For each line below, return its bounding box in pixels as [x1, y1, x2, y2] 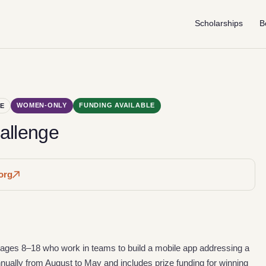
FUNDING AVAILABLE [78, 102, 156, 109]
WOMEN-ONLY [17, 102, 67, 109]
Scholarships [195, 18, 243, 28]
